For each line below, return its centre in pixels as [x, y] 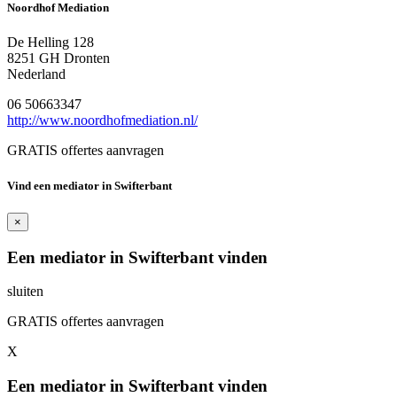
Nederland [36, 74]
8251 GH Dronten [58, 58]
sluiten [25, 292]
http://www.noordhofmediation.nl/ [102, 121]
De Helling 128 [51, 43]
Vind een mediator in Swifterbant [90, 185]
